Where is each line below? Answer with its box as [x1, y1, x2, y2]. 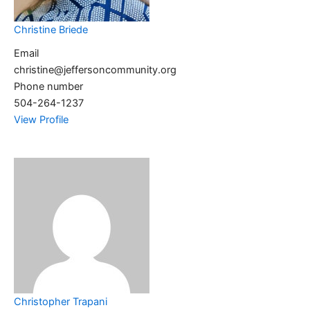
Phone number [14, 80, 83, 93]
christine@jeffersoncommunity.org [14, 64, 176, 77]
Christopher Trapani [14, 295, 107, 308]
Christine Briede [14, 24, 88, 37]
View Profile [14, 113, 69, 127]
